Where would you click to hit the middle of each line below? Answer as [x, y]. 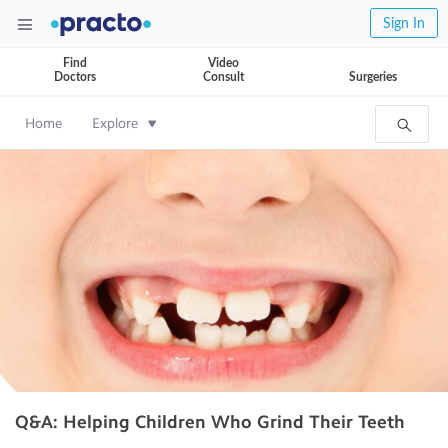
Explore [115, 123]
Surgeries [373, 77]
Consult [223, 77]
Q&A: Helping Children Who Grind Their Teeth [210, 422]
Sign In [404, 24]
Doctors [74, 77]
